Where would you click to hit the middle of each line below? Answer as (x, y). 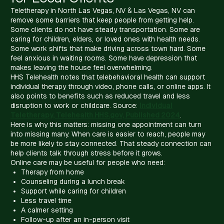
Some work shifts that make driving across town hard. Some (108, 48)
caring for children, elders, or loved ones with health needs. (105, 39)
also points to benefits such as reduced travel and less (100, 96)
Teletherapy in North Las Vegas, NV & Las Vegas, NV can (103, 10)
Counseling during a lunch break (73, 181)
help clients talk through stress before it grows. (86, 153)
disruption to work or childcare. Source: (75, 105)
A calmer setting (47, 210)
